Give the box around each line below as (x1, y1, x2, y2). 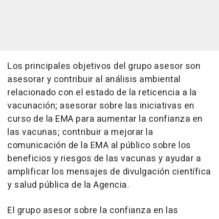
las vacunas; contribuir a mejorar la (7, 126, 153, 139)
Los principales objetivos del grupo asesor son (7, 60, 200, 73)
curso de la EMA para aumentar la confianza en (7, 112, 203, 126)
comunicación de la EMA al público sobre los (7, 139, 191, 153)
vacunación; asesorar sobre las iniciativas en (7, 99, 195, 113)
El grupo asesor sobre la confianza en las (7, 204, 178, 218)
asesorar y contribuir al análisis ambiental (7, 73, 181, 87)
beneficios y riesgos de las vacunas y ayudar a (7, 152, 201, 166)
